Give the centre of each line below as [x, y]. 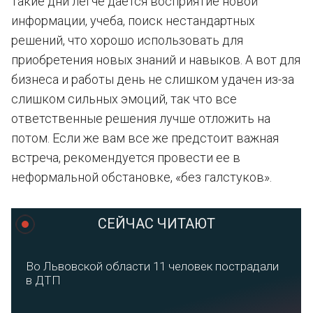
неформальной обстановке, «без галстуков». [141, 177]
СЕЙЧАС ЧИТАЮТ [156, 224]
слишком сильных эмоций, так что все [124, 99]
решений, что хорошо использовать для [127, 40]
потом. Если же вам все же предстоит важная [145, 138]
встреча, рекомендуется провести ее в [126, 158]
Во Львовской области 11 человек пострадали [152, 266]
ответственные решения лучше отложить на [141, 118]
